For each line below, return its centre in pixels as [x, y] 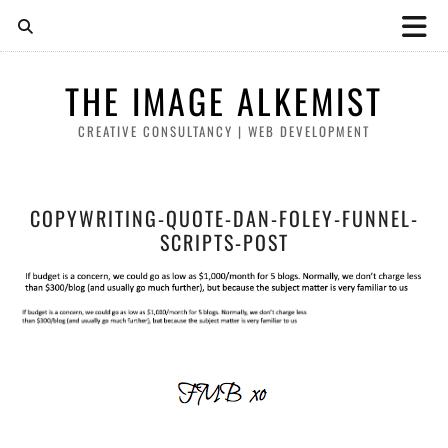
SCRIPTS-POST [224, 242]
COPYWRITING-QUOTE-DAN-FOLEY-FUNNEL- [224, 218]
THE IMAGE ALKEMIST [224, 100]
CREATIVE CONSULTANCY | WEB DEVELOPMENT [224, 131]
